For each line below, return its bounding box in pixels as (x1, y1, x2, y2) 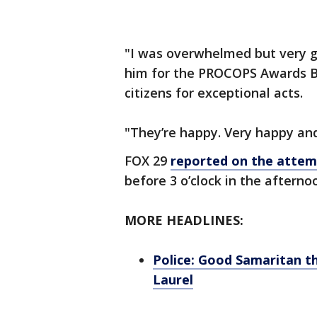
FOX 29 (125, 152, 171, 169)
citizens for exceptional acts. (125, 84, 303, 101)
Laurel (153, 271, 193, 288)
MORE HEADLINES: (125, 212, 243, 229)
